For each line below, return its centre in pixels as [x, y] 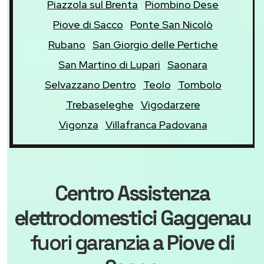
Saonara [187, 64]
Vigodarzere [170, 104]
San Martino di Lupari [109, 64]
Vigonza [78, 124]
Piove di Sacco [88, 24]
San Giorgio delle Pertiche [155, 44]
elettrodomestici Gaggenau [132, 218]
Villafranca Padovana [156, 124]
